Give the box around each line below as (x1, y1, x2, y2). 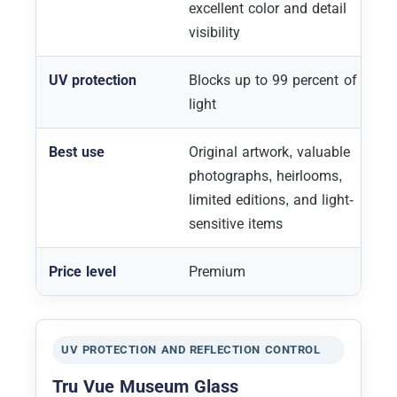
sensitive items (189, 214, 284, 232)
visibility (189, 23, 240, 41)
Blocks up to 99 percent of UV (189, 71, 379, 89)
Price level (49, 262, 117, 280)
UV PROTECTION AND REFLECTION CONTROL (61, 342, 321, 356)
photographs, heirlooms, (189, 167, 343, 184)
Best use (49, 143, 105, 160)
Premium (189, 262, 245, 280)
